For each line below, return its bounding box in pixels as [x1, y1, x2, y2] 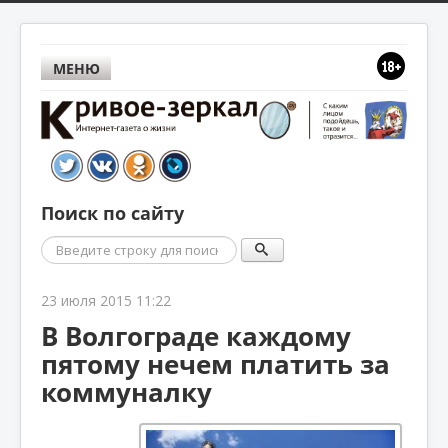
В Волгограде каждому [41, 317, 351, 354]
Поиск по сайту [41, 200, 184, 226]
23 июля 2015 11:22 [41, 290, 171, 310]
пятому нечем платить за [41, 345, 390, 382]
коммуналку [41, 373, 212, 410]
